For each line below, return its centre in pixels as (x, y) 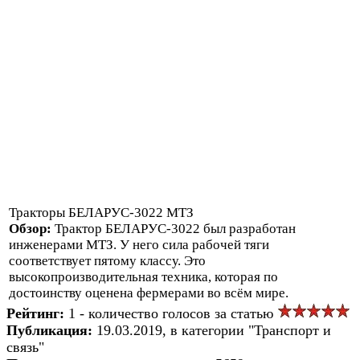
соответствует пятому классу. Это (107, 260)
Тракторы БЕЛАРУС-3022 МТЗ (101, 212)
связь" (25, 347)
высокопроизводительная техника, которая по (143, 276)
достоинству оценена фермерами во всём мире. (149, 292)
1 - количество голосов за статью (173, 313)
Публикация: (51, 330)
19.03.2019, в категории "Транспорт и (214, 330)
